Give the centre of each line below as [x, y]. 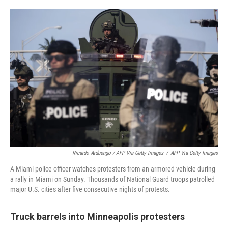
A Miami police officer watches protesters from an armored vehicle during [113, 169]
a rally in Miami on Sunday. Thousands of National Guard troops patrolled [112, 179]
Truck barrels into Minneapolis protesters [97, 217]
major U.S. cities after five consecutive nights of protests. [90, 189]
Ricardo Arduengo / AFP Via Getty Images [118, 153]
